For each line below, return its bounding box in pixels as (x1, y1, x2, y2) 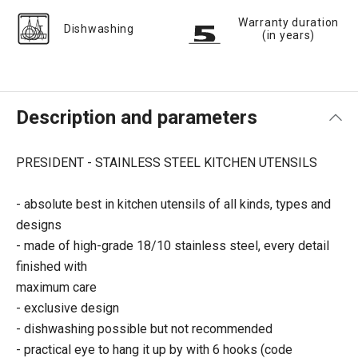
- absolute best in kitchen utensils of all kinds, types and (16, 197, 331, 212)
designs (16, 217, 62, 233)
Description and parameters (16, 106, 257, 129)
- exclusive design (16, 300, 119, 316)
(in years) (262, 29, 315, 42)
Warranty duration (238, 16, 339, 29)
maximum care (16, 280, 97, 295)
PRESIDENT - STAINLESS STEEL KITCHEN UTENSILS (16, 155, 317, 170)
